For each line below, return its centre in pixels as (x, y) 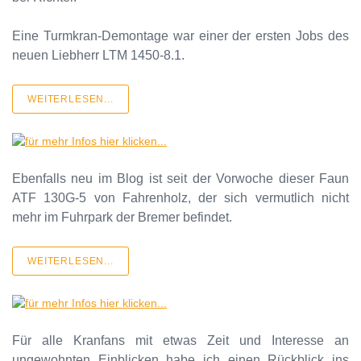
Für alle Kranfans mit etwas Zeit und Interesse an (180, 340)
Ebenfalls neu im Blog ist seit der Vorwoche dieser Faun (180, 178)
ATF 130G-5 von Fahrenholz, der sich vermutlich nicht (180, 197)
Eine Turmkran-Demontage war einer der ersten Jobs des (180, 35)
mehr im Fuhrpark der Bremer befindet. (122, 217)
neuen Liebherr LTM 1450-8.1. (98, 55)
